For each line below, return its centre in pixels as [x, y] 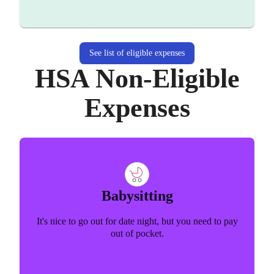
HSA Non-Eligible [137, 79]
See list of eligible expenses [137, 53]
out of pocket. [137, 234]
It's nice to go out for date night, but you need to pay [137, 221]
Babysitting [137, 196]
